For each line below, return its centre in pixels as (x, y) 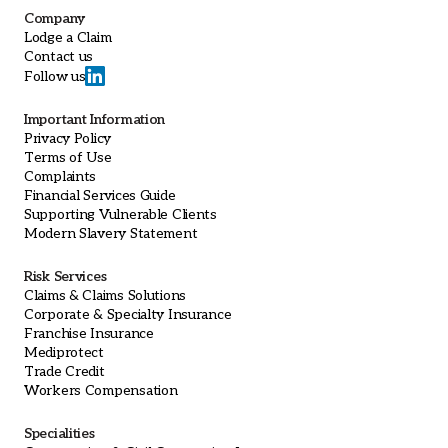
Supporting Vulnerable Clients (120, 215)
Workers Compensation (101, 391)
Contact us (59, 57)
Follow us (55, 76)
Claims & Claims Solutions (105, 296)
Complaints (60, 177)
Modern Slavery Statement (111, 234)
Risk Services (65, 277)
